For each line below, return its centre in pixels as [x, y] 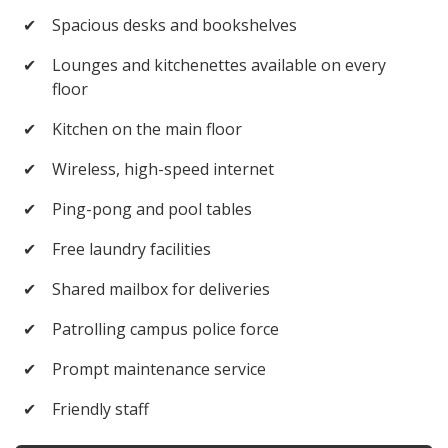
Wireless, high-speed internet [163, 169]
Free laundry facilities [131, 249]
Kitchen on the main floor [147, 129]
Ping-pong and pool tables [152, 209]
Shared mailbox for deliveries [161, 289]
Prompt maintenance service [159, 369]
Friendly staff [100, 409]
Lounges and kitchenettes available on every [219, 65]
